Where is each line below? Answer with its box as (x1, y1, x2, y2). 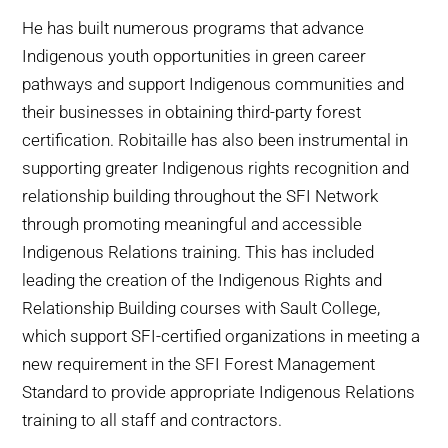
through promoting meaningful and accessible (22, 214, 363, 235)
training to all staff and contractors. (22, 410, 283, 431)
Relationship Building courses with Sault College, (22, 298, 381, 319)
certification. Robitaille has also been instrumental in (22, 130, 409, 151)
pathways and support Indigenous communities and (22, 74, 405, 95)
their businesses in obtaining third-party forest (22, 102, 362, 123)
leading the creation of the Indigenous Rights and (22, 270, 383, 291)
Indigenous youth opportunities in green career (22, 46, 367, 67)
